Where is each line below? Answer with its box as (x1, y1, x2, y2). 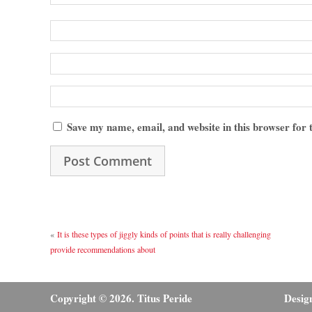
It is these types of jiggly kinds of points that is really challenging (57, 228, 271, 240)
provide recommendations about (50, 244, 155, 256)
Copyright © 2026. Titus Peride (50, 290, 192, 306)
